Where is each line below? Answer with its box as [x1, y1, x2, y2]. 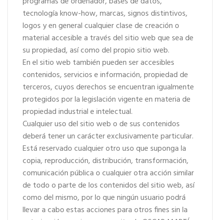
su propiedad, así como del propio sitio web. [23, 44, 169, 57]
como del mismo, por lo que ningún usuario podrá [23, 192, 186, 204]
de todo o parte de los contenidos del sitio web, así [23, 179, 194, 192]
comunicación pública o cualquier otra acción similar [23, 167, 194, 180]
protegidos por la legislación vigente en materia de [23, 93, 191, 106]
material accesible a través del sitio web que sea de [23, 32, 193, 45]
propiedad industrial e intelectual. [23, 106, 133, 118]
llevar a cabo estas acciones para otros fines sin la [23, 204, 188, 217]
